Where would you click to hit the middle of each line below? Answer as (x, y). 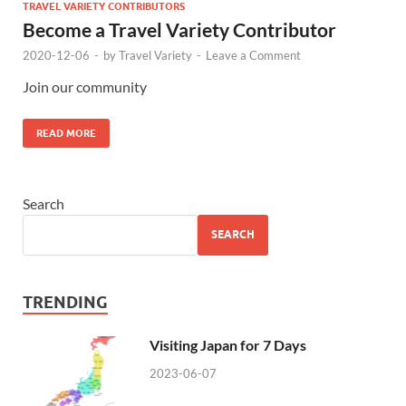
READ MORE (66, 133)
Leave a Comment (253, 55)
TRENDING (65, 302)
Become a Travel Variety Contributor (179, 29)
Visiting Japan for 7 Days (228, 344)
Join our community (85, 86)
